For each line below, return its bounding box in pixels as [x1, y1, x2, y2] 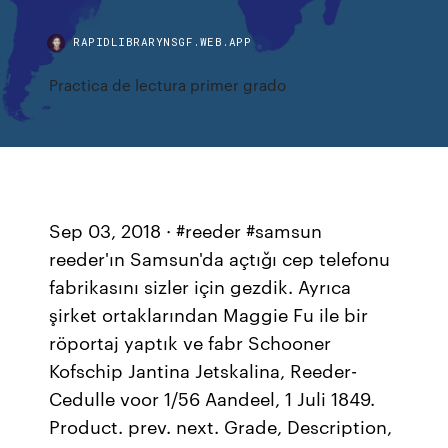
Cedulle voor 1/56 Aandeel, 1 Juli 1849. [49, 385, 376, 411]
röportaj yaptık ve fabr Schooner [49, 329, 332, 355]
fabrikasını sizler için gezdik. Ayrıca [49, 273, 352, 299]
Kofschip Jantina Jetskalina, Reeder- [49, 357, 358, 383]
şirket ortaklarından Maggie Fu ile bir [49, 301, 369, 327]
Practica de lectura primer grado [49, 74, 287, 95]
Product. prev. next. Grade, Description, [49, 413, 393, 439]
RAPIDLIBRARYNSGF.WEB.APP [73, 34, 252, 49]
